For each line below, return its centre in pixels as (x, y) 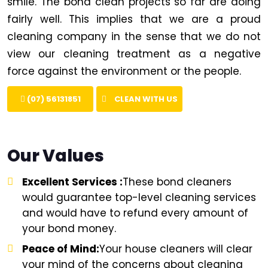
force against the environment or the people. (124, 71)
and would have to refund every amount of (135, 213)
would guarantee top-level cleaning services (139, 197)
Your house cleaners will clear (176, 249)
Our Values (56, 156)
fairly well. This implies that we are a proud (134, 19)
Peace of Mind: (61, 249)
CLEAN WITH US (145, 99)
